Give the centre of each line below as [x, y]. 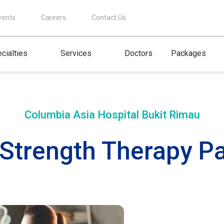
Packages [188, 53]
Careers [53, 17]
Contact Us [109, 17]
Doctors [138, 53]
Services [76, 53]
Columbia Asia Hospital [83, 114]
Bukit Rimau [170, 114]
